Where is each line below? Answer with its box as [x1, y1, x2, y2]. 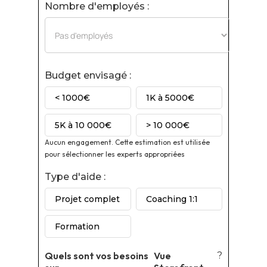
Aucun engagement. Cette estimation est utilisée [44, 138, 210, 147]
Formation [54, 221, 100, 232]
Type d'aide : [44, 171, 105, 182]
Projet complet [54, 194, 120, 204]
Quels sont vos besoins [44, 250, 148, 262]
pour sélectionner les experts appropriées [44, 150, 185, 159]
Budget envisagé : [44, 70, 131, 81]
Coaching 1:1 [146, 194, 198, 204]
